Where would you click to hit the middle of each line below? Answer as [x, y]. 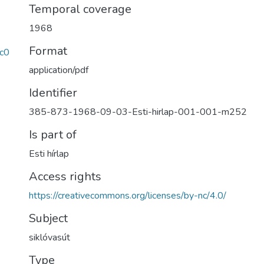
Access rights [65, 176]
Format [48, 51]
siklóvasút [49, 237]
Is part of [53, 135]
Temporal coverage [80, 9]
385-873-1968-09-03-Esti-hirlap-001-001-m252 [138, 112]
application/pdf [59, 70]
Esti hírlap [49, 154]
